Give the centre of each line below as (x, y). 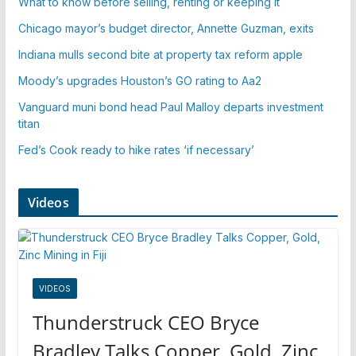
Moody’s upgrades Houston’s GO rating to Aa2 (139, 80)
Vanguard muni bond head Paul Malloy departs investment (170, 106)
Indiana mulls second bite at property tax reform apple (160, 54)
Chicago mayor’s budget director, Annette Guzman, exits (166, 28)
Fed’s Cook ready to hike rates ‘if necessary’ (136, 149)
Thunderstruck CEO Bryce (145, 322)
